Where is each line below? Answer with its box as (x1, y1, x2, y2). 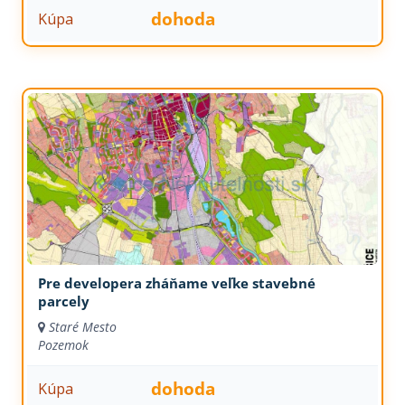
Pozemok (37, 336, 89, 354)
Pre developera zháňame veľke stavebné (37, 274, 316, 293)
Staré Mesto (48, 318, 117, 336)
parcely (37, 292, 89, 311)
